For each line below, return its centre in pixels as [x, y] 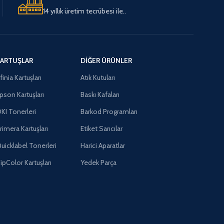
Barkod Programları [109, 111]
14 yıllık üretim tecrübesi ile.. [84, 11]
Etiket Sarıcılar [102, 128]
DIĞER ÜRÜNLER [106, 60]
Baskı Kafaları [100, 94]
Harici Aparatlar [103, 145]
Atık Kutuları [98, 77]
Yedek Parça [99, 162]
